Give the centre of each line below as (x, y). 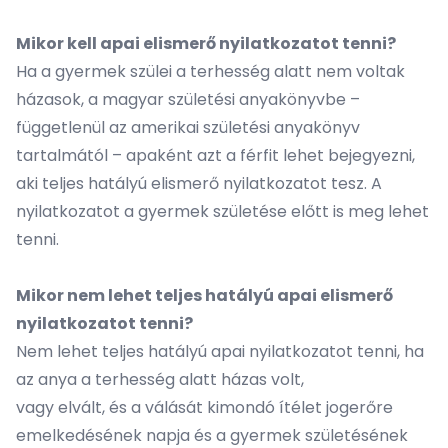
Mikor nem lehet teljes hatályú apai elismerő (204, 295)
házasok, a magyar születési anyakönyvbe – (188, 99)
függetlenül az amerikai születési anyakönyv (188, 127)
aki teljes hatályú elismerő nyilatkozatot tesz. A (199, 183)
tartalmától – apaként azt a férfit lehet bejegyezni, (215, 155)
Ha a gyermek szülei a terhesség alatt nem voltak (210, 71)
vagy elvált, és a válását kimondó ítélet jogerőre (204, 407)
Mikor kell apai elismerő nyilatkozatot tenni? (206, 43)
